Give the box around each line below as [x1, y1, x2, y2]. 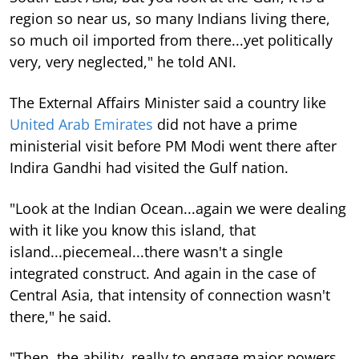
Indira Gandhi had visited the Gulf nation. [10, 158, 288, 177]
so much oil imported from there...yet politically [10, 30, 333, 50]
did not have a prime [153, 115, 297, 134]
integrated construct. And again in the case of [10, 264, 316, 283]
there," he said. [10, 307, 111, 326]
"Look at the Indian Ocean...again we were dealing [10, 199, 346, 218]
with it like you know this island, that [10, 220, 256, 240]
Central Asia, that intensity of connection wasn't [10, 285, 330, 305]
